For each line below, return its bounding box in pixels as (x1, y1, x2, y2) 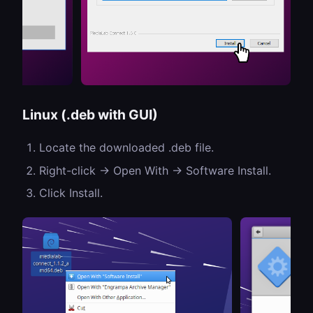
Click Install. (39, 186, 103, 201)
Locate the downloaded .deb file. (39, 140, 214, 154)
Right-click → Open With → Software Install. (39, 163, 271, 177)
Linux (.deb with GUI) (22, 105, 158, 123)
